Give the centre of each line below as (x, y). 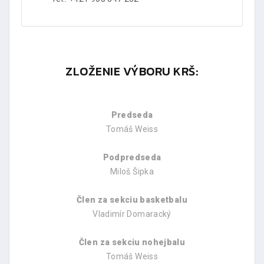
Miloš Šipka (132, 171)
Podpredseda (132, 157)
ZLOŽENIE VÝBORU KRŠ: (132, 71)
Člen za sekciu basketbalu (132, 199)
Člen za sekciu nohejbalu (132, 242)
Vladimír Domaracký (132, 214)
